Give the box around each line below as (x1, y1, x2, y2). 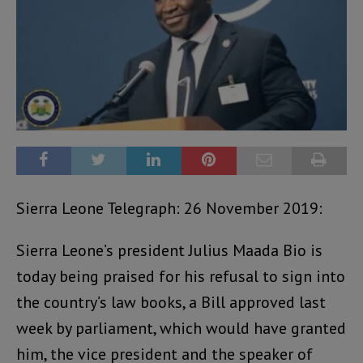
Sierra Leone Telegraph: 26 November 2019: (16, 197, 322, 219)
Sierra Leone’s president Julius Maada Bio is (16, 239, 322, 261)
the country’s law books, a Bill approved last (16, 291, 326, 313)
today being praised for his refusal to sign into (16, 265, 345, 287)
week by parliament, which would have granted (16, 317, 346, 339)
